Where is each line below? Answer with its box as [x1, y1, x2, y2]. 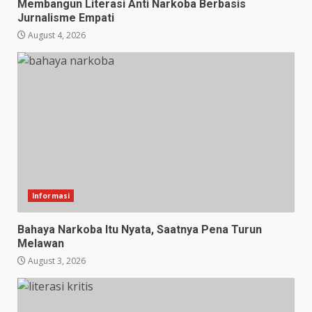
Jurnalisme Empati [17, 10, 114, 24]
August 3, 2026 [26, 254, 86, 267]
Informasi [32, 190, 70, 201]
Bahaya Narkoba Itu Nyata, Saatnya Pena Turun [17, 222, 262, 236]
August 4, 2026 [26, 29, 86, 41]
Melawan [17, 236, 64, 250]
